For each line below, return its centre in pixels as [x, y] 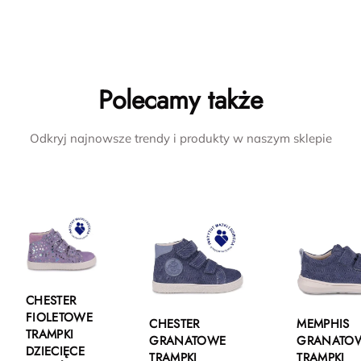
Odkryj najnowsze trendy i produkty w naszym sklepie [180, 139]
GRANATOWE [188, 341]
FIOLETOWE [60, 317]
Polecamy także [180, 100]
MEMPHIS [323, 324]
